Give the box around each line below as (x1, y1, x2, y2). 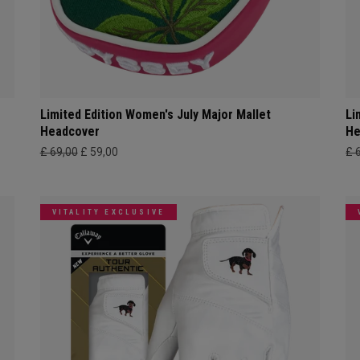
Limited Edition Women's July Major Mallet (39, 106, 271, 122)
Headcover (39, 123, 100, 139)
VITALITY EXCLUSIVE (51, 207, 166, 216)
